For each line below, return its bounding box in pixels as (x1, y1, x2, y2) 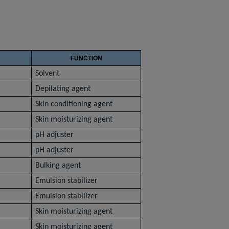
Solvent (35, 70, 60, 78)
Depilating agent (35, 85, 91, 93)
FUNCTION (70, 55, 102, 62)
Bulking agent (35, 162, 83, 170)
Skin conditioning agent (35, 100, 113, 108)
